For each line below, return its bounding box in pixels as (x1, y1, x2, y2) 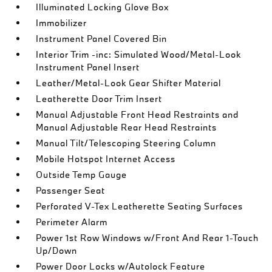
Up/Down (36, 244, 78, 256)
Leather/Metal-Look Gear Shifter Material (36, 76, 222, 89)
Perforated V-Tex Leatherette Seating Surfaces (36, 200, 243, 212)
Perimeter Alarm (36, 216, 108, 228)
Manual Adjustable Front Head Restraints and (36, 108, 239, 120)
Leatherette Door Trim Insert (36, 92, 163, 104)
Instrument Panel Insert (36, 61, 140, 73)
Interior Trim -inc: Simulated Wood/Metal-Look (36, 48, 242, 60)
